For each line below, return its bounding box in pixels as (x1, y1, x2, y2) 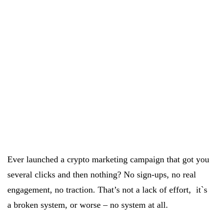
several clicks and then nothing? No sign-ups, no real (7, 170, 196, 180)
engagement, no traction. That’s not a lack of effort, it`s (7, 185, 207, 195)
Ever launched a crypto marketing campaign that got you (7, 154, 209, 165)
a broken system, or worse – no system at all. (7, 200, 168, 210)
